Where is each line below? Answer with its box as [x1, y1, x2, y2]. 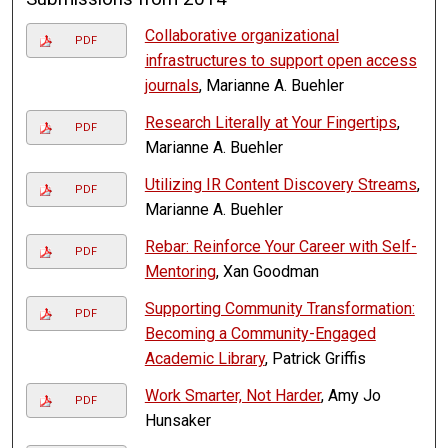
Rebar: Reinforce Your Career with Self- [144, 237, 417, 257]
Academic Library [144, 349, 265, 369]
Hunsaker [144, 411, 211, 431]
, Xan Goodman [215, 262, 319, 282]
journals [144, 76, 199, 96]
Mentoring [144, 262, 216, 282]
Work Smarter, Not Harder [144, 386, 321, 406]
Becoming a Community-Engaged [144, 324, 376, 344]
